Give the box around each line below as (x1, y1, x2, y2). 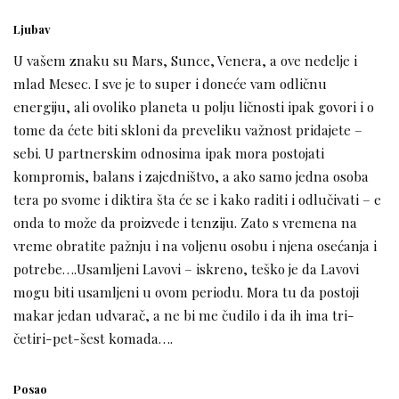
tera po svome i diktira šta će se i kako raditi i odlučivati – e (13, 190, 381, 209)
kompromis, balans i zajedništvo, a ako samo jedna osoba (13, 167, 369, 186)
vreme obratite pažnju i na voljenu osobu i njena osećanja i (13, 236, 377, 256)
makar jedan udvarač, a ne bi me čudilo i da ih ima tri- (13, 305, 354, 325)
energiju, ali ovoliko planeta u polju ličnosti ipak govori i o (13, 97, 374, 117)
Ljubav (13, 21, 51, 37)
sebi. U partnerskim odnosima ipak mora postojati (13, 143, 324, 163)
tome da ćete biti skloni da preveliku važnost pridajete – (13, 120, 362, 140)
